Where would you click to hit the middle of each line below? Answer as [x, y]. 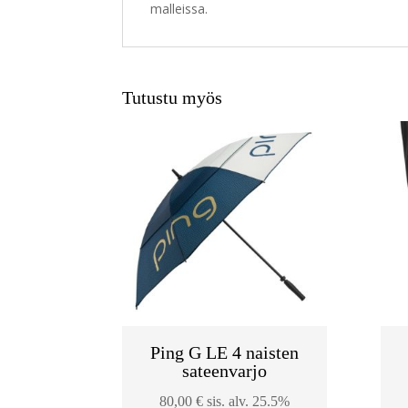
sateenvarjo [225, 370]
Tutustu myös [173, 98]
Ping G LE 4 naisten [225, 352]
